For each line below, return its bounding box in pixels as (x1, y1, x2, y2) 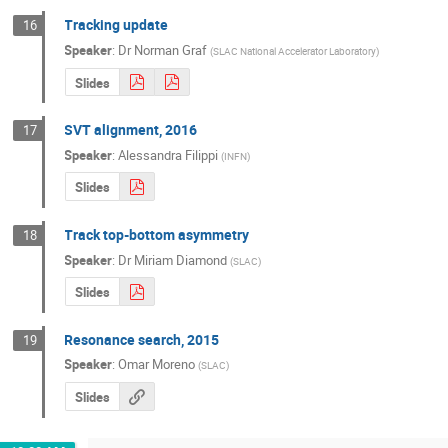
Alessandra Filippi (118, 145, 219, 164)
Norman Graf (134, 40, 208, 59)
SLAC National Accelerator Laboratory (213, 43, 377, 58)
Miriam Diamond (134, 250, 228, 269)
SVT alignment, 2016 (64, 120, 198, 140)
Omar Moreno (118, 355, 196, 374)
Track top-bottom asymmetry (64, 225, 250, 245)
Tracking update (64, 15, 169, 35)
